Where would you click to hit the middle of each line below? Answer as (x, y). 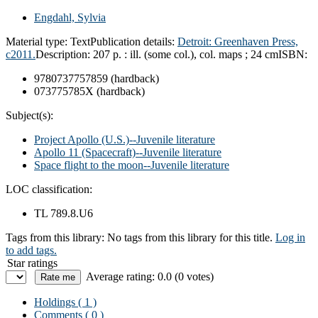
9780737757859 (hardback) (97, 78)
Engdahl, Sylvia (70, 17)
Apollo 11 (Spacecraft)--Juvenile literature (128, 152)
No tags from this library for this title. (190, 237)
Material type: (38, 41)
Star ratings (32, 263)
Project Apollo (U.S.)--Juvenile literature (125, 139)
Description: (64, 54)
